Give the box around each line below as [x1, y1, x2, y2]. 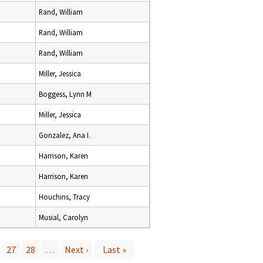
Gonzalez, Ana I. [39, 130, 90, 140]
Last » [103, 244, 126, 255]
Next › [65, 244, 88, 255]
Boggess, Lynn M [39, 89, 92, 99]
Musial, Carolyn [39, 213, 88, 222]
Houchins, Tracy [39, 192, 90, 201]
